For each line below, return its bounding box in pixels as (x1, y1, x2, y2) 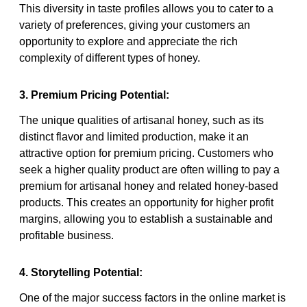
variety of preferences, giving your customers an (19, 19, 250, 31)
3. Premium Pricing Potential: (19, 88, 169, 101)
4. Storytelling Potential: (19, 266, 143, 278)
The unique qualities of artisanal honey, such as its (19, 114, 264, 126)
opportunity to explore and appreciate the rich (19, 35, 238, 47)
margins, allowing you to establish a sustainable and (19, 212, 273, 225)
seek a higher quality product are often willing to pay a (19, 163, 280, 175)
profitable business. (19, 229, 114, 241)
